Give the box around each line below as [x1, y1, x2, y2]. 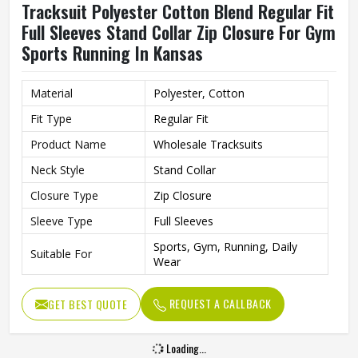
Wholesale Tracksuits [153, 137, 263, 152]
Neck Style [30, 162, 85, 177]
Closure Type [30, 188, 98, 203]
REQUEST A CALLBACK [166, 295, 272, 312]
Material [30, 86, 73, 101]
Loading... [163, 340, 206, 356]
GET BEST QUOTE [48, 296, 127, 312]
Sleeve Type [30, 213, 93, 229]
